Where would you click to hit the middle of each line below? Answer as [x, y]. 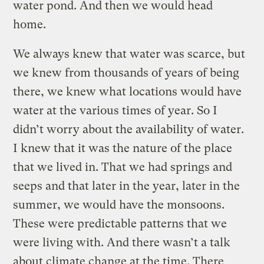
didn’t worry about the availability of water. [129, 129]
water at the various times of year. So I [115, 110]
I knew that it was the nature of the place [123, 148]
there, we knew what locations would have [128, 91]
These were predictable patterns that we [120, 223]
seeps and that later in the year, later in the [127, 186]
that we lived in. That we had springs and [123, 167]
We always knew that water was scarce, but [129, 54]
